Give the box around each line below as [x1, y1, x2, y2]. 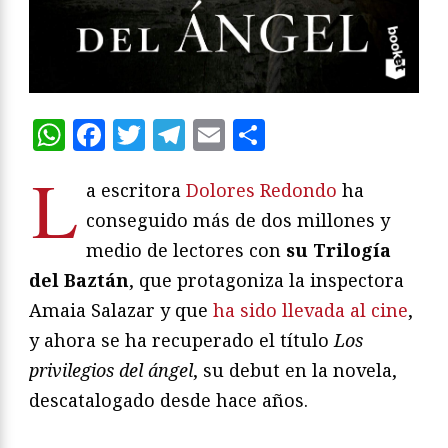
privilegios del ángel [29, 357, 193, 382]
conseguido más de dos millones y [86, 207, 390, 232]
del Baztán [29, 267, 129, 292]
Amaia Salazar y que [29, 297, 213, 322]
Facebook [105, 112, 251, 156]
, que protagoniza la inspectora [129, 267, 404, 292]
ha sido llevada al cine [213, 297, 408, 322]
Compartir [265, 112, 426, 156]
